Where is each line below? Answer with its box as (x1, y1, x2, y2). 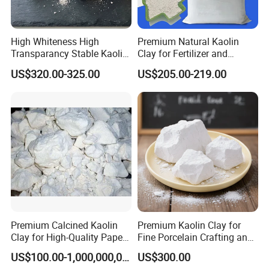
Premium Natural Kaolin (137, 35, 239, 49)
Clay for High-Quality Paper (11, 230, 126, 244)
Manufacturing (11, 242, 74, 256)
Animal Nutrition (137, 59, 207, 73)
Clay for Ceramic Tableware (11, 59, 128, 73)
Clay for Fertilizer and (137, 47, 228, 61)
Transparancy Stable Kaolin (11, 47, 128, 61)
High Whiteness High (11, 35, 100, 49)
